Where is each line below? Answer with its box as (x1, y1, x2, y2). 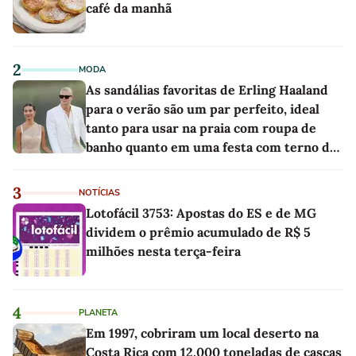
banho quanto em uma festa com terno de (86, 139, 337, 156)
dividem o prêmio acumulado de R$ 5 (86, 224, 311, 241)
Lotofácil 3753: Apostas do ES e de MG (86, 205, 316, 222)
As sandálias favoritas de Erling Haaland (86, 82, 328, 99)
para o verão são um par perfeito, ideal (86, 101, 319, 118)
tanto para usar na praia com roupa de (86, 120, 316, 137)
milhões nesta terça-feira (86, 243, 241, 260)
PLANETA (79, 307, 118, 319)
